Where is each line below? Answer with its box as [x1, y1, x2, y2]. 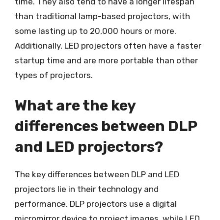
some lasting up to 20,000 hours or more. [15, 26, 176, 36]
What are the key [15, 96, 136, 114]
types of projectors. [15, 70, 93, 80]
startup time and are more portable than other [15, 55, 198, 65]
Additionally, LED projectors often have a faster [15, 41, 201, 51]
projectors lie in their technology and [15, 184, 159, 194]
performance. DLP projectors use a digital [15, 198, 177, 209]
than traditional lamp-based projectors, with [15, 11, 190, 21]
